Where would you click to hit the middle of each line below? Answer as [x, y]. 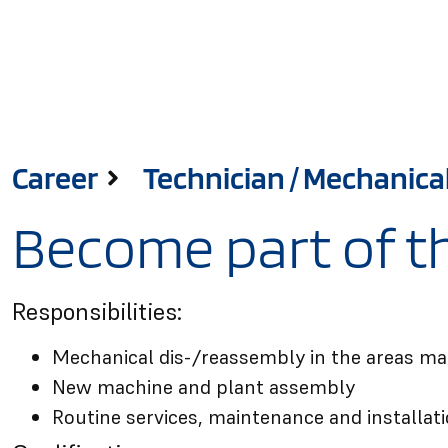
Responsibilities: [97, 311]
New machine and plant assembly [203, 387]
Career [55, 177]
